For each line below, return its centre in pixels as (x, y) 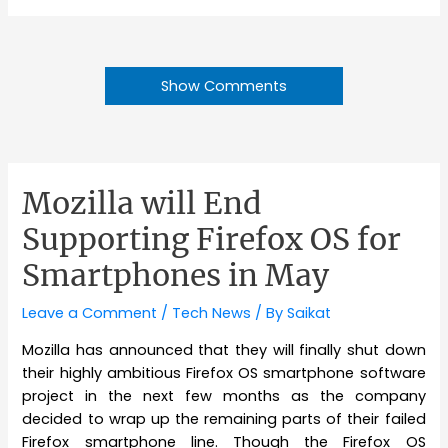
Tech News (212, 313)
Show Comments (224, 86)
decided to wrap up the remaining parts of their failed (224, 418)
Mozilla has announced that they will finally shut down (224, 349)
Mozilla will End (142, 203)
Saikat (309, 313)
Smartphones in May (176, 275)
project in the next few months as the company (224, 395)
